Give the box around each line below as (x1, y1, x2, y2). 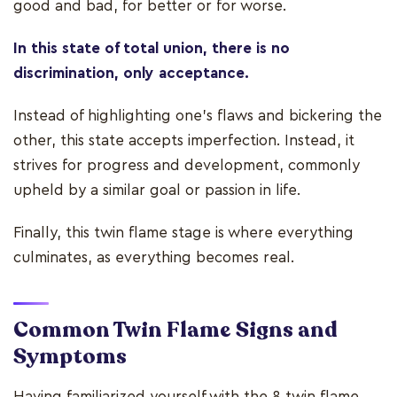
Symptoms (13, 341, 127, 371)
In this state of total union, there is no (13, 40, 290, 56)
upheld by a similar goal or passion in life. (13, 182, 305, 198)
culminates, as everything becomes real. (13, 249, 299, 265)
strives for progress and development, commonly (13, 157, 360, 173)
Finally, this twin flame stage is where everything (13, 224, 354, 240)
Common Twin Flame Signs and (13, 315, 338, 345)
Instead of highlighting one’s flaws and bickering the (13, 107, 382, 123)
